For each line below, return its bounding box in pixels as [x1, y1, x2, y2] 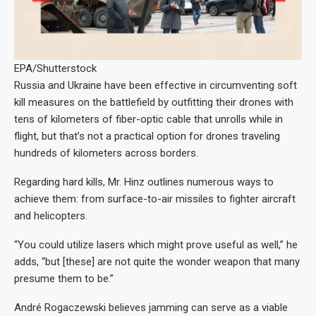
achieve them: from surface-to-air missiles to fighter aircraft [14, 192, 296, 205]
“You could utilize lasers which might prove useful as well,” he [14, 238, 298, 251]
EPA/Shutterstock [14, 61, 97, 75]
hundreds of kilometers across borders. [14, 146, 198, 159]
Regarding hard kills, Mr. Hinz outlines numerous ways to [14, 175, 274, 188]
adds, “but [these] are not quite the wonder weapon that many [14, 255, 300, 268]
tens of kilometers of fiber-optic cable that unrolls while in [14, 112, 283, 126]
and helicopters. [14, 209, 87, 222]
